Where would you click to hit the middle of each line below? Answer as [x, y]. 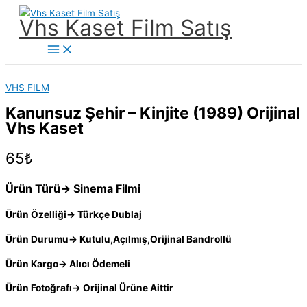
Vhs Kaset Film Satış [125, 28]
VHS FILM [27, 88]
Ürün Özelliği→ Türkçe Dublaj [74, 215]
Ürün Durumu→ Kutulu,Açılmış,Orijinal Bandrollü [119, 240]
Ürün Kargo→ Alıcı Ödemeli [68, 263]
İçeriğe [20, 12]
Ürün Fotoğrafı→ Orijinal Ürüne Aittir [89, 288]
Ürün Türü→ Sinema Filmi [73, 189]
